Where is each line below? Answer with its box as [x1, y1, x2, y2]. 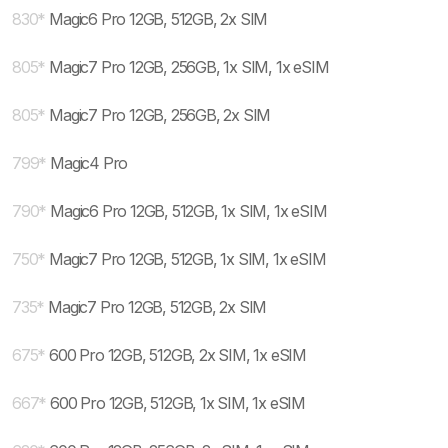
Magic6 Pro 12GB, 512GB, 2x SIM [49, 9, 268, 29]
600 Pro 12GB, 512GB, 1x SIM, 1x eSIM [50, 393, 306, 413]
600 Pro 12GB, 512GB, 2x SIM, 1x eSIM [49, 345, 307, 365]
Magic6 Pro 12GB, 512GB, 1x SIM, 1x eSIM [50, 201, 327, 221]
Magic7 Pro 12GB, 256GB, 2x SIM [49, 105, 271, 125]
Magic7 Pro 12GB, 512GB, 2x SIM [48, 297, 267, 317]
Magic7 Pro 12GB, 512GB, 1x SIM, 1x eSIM [49, 249, 326, 269]
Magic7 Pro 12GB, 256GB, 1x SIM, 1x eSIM [49, 57, 329, 77]
